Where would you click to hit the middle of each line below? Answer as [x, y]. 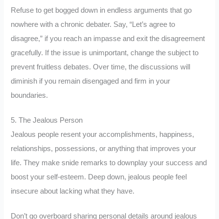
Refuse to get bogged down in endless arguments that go [101, 11]
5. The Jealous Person [47, 120]
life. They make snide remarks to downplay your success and [109, 163]
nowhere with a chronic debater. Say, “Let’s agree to [93, 25]
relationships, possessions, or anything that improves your [104, 148]
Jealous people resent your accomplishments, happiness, [103, 134]
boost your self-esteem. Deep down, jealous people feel [99, 177]
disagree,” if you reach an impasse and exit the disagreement [108, 39]
